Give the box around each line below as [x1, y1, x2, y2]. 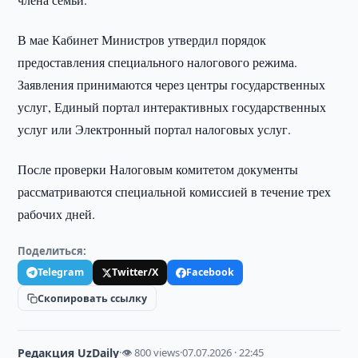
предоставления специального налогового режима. [18, 54, 298, 70]
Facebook [186, 265, 235, 279]
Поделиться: [18, 244, 87, 258]
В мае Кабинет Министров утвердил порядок [18, 31, 267, 48]
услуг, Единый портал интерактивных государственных [18, 98, 327, 115]
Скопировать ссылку [38, 291, 148, 305]
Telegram [38, 265, 85, 279]
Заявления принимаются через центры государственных [18, 76, 326, 93]
